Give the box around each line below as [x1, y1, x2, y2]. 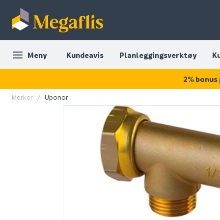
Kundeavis [66, 50, 104, 60]
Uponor [45, 93, 68, 101]
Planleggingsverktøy [119, 50, 196, 60]
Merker [12, 93, 33, 101]
